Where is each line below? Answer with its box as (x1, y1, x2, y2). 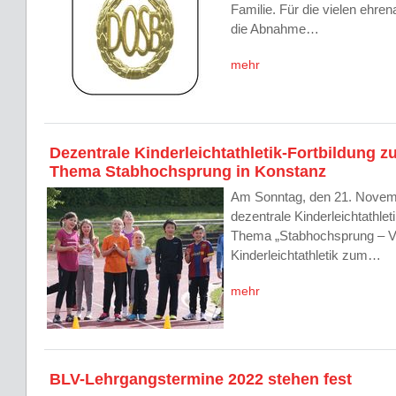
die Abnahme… (231, 21, 319, 36)
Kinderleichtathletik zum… (231, 247, 381, 263)
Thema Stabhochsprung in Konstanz (49, 163, 326, 180)
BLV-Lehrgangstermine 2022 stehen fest (49, 370, 352, 388)
